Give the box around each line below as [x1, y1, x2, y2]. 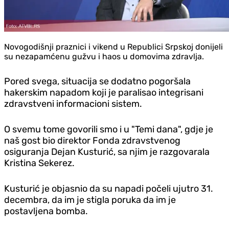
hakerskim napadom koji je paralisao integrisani [4, 86, 203, 98]
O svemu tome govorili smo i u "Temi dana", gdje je [4, 123, 213, 135]
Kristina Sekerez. [4, 157, 75, 169]
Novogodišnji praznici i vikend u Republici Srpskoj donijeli [4, 41, 223, 52]
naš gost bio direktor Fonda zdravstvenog [4, 134, 180, 146]
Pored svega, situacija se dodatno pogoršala [4, 75, 191, 87]
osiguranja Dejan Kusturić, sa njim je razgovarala [4, 146, 210, 157]
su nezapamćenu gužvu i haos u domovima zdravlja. [4, 51, 204, 61]
